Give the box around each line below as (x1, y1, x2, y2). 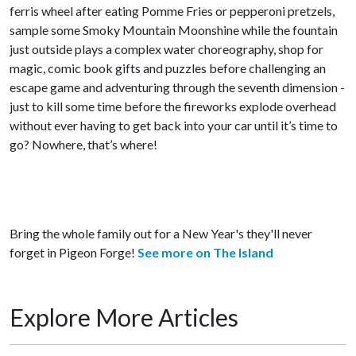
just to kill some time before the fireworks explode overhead (10, 99, 336, 114)
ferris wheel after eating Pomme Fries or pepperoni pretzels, (10, 3, 335, 18)
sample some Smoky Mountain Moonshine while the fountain (10, 22, 338, 37)
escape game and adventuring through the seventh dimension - (10, 79, 345, 95)
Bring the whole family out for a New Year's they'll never (10, 226, 312, 241)
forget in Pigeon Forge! (10, 245, 135, 260)
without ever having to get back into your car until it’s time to (10, 118, 338, 133)
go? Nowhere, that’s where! (10, 137, 157, 152)
